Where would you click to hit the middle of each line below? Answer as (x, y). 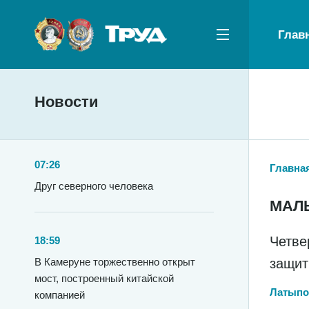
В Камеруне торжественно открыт (115, 262)
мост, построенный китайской (104, 278)
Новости (67, 102)
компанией (60, 295)
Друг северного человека (94, 186)
